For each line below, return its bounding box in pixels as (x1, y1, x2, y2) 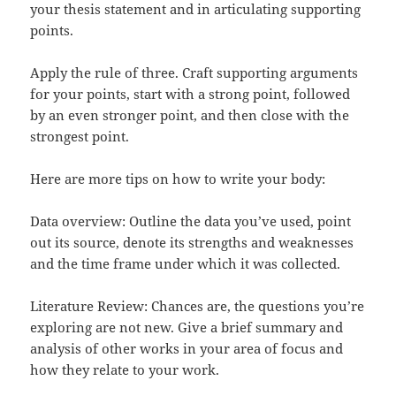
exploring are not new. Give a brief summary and (30, 317, 344, 336)
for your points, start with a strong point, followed (30, 84, 351, 103)
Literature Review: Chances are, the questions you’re (30, 296, 365, 315)
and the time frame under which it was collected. (30, 254, 341, 272)
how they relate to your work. (30, 360, 220, 378)
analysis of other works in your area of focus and (30, 339, 344, 357)
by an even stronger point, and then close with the (30, 105, 350, 124)
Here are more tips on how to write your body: (30, 169, 326, 187)
